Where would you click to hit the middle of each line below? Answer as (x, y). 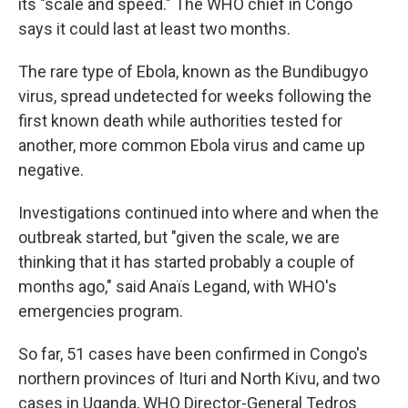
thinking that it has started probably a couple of (187, 262)
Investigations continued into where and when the (199, 213)
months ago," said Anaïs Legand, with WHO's (178, 286)
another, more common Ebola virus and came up (192, 145)
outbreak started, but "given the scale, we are (179, 237)
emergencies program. (101, 311)
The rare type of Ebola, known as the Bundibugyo (193, 71)
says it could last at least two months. (154, 29)
